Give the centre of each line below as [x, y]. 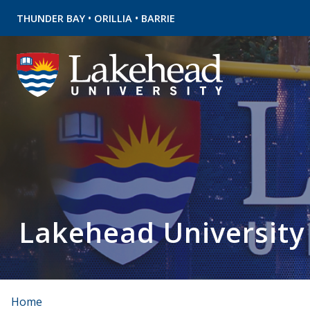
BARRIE [158, 18]
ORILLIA [113, 18]
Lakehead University [161, 232]
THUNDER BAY [51, 18]
